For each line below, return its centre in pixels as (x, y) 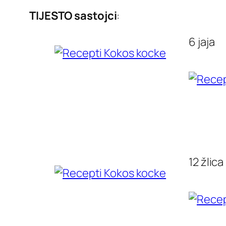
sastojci (96, 15)
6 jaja (202, 42)
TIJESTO (51, 15)
